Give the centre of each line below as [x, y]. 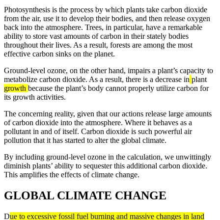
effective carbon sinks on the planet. [59, 54]
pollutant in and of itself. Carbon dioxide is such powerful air [98, 131]
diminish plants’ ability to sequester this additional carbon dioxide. [106, 165]
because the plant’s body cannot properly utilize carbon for [118, 88]
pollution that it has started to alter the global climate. [85, 140]
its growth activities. [35, 97]
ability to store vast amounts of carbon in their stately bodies [96, 36]
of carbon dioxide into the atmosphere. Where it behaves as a [98, 122]
